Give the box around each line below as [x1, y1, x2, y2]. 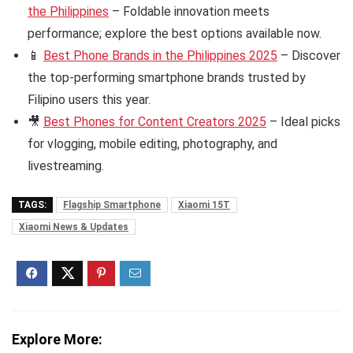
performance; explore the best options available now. [28, 26, 321, 41]
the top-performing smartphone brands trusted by [28, 70, 306, 85]
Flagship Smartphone [63, 199, 161, 210]
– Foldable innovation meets [109, 4, 269, 19]
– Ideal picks [266, 114, 340, 129]
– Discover [277, 48, 340, 63]
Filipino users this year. [28, 92, 150, 107]
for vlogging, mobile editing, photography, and [28, 136, 277, 151]
